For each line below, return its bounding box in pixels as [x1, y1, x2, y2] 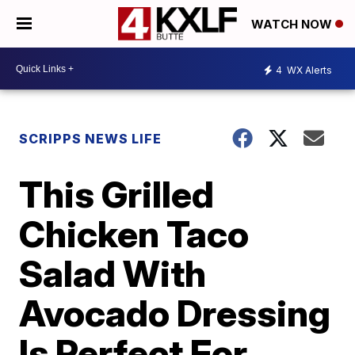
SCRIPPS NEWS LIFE [19, 131, 162, 147]
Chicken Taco [19, 212, 250, 256]
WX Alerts [284, 63, 332, 76]
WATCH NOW [251, 17, 335, 32]
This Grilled [19, 172, 215, 216]
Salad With [19, 251, 207, 296]
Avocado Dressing [19, 291, 331, 335]
